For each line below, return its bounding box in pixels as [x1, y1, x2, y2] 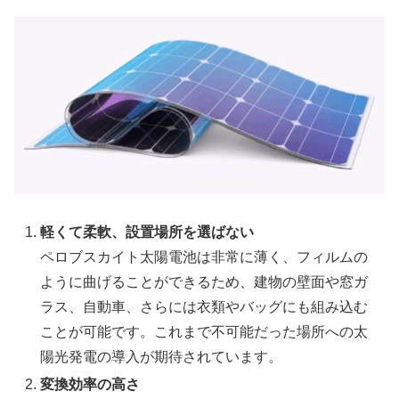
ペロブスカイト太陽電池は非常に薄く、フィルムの [40, 249, 369, 265]
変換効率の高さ [40, 377, 141, 393]
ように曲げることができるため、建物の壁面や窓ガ [40, 274, 369, 290]
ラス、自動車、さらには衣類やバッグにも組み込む [40, 299, 369, 315]
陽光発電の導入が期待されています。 [40, 349, 283, 365]
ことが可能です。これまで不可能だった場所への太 [40, 324, 369, 340]
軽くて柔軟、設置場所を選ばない [40, 224, 255, 240]
